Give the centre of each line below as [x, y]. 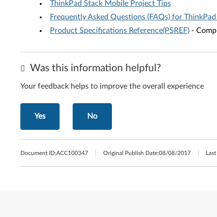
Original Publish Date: [131, 153]
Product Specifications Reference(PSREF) [120, 31]
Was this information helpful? [94, 68]
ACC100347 [72, 153]
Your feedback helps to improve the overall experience [112, 86]
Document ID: [38, 153]
